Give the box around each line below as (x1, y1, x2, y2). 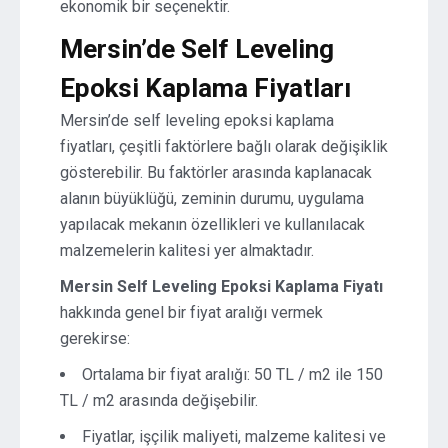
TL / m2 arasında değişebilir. (60, 391, 258, 410)
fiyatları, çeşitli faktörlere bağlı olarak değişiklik (60, 137, 388, 156)
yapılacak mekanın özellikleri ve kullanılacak (60, 215, 365, 234)
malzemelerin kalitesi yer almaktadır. (60, 241, 314, 260)
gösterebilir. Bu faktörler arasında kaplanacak (60, 163, 372, 182)
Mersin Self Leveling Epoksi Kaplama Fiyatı (60, 277, 383, 296)
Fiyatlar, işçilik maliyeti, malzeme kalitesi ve (82, 427, 386, 446)
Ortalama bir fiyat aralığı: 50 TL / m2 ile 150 (82, 365, 383, 384)
